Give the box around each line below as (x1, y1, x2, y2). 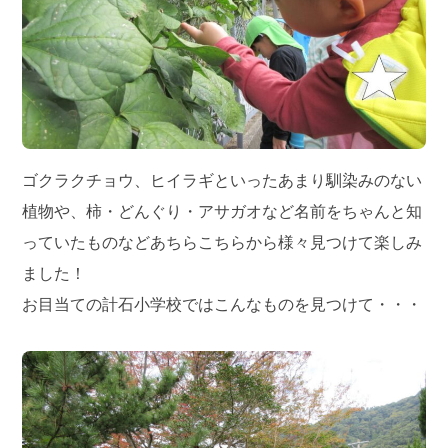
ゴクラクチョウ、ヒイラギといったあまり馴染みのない (22, 172, 423, 190)
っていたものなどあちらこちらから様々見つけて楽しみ (22, 234, 423, 252)
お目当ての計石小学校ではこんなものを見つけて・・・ (22, 296, 423, 314)
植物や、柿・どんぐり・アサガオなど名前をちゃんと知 (22, 203, 423, 221)
